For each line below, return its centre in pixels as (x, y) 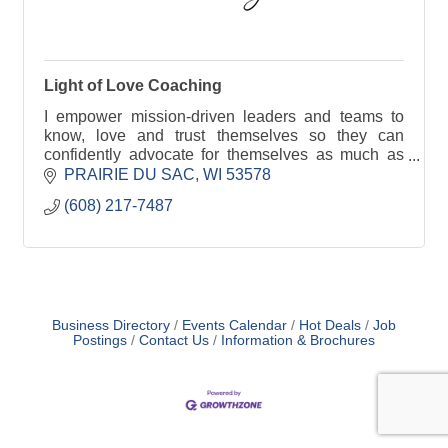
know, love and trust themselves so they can (224, 135)
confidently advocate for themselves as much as (224, 154)
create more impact (111, 192)
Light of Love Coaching (133, 85)
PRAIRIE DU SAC (129, 174)
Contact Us (174, 340)
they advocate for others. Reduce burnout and (224, 173)
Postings (100, 340)
